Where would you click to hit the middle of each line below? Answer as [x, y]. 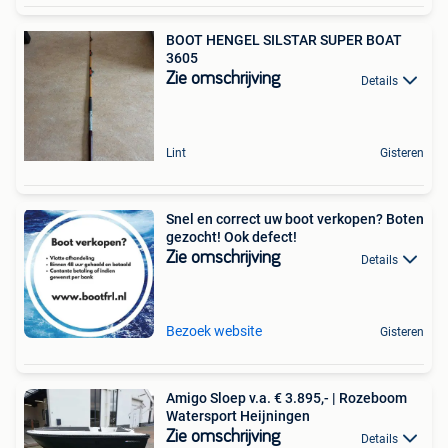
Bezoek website [214, 331]
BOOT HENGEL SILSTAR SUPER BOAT [284, 40]
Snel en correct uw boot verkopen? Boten [295, 219]
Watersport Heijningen [238, 416]
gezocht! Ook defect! [231, 237]
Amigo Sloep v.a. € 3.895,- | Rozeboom [286, 398]
